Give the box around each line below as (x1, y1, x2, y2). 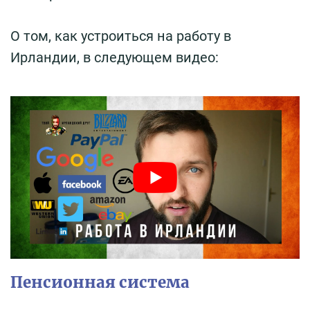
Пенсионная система (10, 273, 190, 293)
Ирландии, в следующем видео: (10, 49, 219, 66)
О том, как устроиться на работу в (10, 28, 231, 45)
